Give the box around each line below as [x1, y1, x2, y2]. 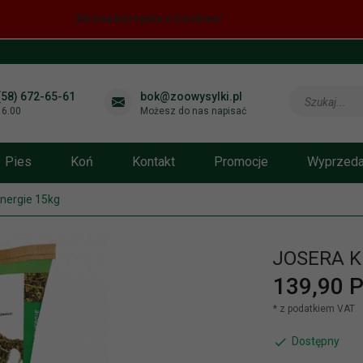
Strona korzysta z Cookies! [75, 12, 223, 26]
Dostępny [291, 335, 340, 348]
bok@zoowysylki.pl [140, 89, 243, 103]
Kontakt [132, 154, 175, 170]
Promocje [214, 154, 268, 170]
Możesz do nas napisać [140, 105, 247, 117]
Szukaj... [305, 95, 347, 109]
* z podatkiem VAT [272, 302, 355, 314]
